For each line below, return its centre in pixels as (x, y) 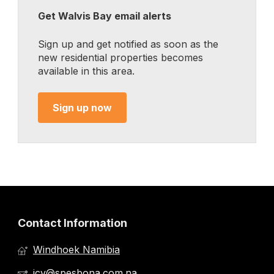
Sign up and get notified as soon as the (128, 44)
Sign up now (82, 108)
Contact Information (72, 223)
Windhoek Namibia (76, 250)
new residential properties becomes (120, 57)
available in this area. (86, 71)
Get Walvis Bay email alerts (105, 16)
